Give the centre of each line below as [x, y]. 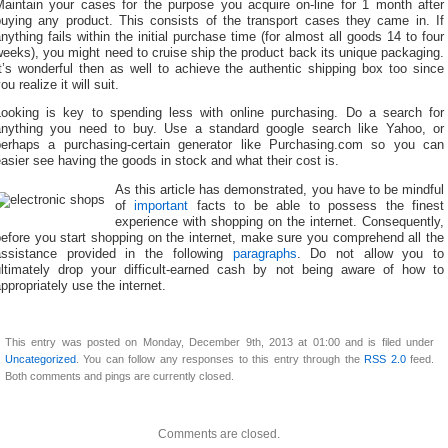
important [161, 205]
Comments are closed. [219, 433]
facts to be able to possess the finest [316, 205]
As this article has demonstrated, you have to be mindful [279, 189]
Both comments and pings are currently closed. [119, 375]
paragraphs [264, 253]
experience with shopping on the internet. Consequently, [279, 221]
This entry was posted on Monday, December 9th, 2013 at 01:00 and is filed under [219, 341]
